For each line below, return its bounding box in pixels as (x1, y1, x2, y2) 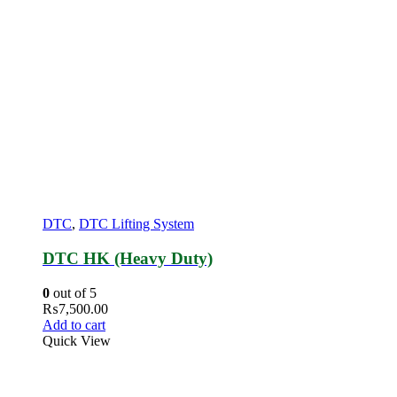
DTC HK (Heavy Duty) (43, 249, 213, 269)
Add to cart (43, 317, 105, 333)
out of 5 (50, 285, 97, 301)
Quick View (43, 333, 111, 349)
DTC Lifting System (79, 216, 194, 232)
